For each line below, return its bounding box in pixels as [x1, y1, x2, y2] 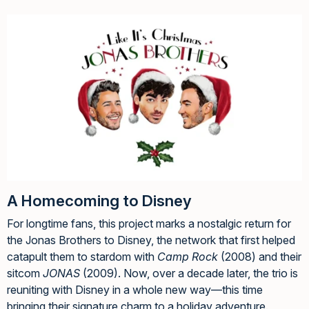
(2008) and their [218, 250, 301, 264]
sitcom [7, 266, 43, 281]
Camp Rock [157, 250, 218, 264]
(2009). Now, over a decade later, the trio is [80, 266, 298, 281]
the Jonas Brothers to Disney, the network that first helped [7, 233, 295, 248]
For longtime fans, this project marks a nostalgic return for [7, 217, 291, 231]
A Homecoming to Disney [7, 191, 192, 210]
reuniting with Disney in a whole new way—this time [7, 283, 263, 297]
